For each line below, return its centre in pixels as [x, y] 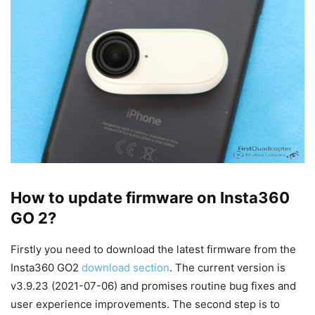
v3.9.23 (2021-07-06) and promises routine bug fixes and [153, 286]
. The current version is [227, 268]
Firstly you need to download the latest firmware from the [153, 250]
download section [126, 268]
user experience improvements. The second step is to [145, 304]
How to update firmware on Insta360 [150, 198]
